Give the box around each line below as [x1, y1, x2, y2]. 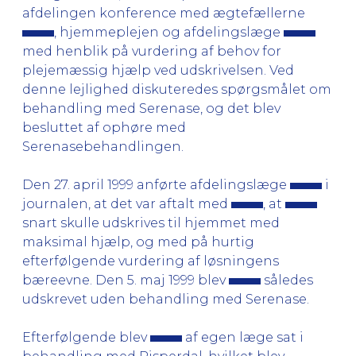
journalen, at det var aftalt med [22, 195, 231, 211]
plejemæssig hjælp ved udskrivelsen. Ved [22, 62, 294, 78]
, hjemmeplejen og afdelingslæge [54, 24, 284, 40]
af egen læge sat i [182, 329, 304, 345]
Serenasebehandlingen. [22, 138, 184, 154]
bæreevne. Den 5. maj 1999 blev [22, 272, 229, 288]
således [261, 272, 313, 288]
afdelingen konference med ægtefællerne [22, 5, 305, 21]
